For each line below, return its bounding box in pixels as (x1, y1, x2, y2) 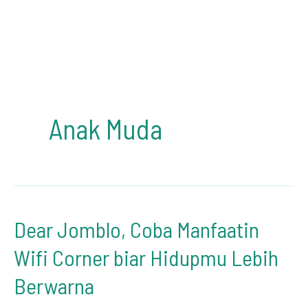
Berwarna (14, 272, 94, 298)
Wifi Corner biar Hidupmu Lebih (14, 244, 278, 270)
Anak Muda (49, 111, 162, 145)
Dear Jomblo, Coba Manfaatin (14, 216, 259, 242)
